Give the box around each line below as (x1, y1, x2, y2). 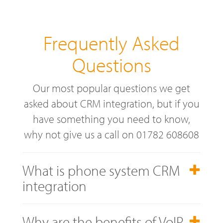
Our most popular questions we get (33, 81, 190, 95)
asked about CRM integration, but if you (23, 96, 200, 111)
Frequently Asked (43, 29, 180, 55)
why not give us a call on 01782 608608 (24, 127, 199, 141)
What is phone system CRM (22, 161, 180, 179)
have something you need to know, (33, 111, 190, 126)
